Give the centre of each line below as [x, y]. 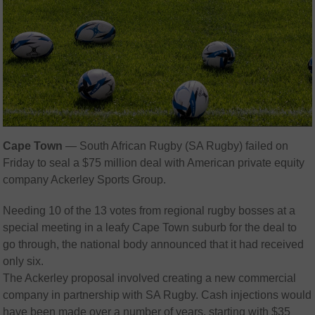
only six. [24, 262]
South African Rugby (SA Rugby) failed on [184, 146]
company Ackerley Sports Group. [85, 180]
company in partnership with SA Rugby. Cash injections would [157, 295]
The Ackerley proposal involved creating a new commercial [150, 278]
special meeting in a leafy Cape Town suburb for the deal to [150, 228]
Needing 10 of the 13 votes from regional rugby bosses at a [149, 211]
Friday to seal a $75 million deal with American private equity [154, 163]
